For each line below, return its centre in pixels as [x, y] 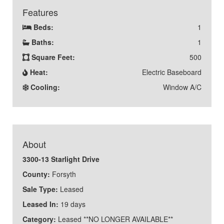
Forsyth [63, 174]
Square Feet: [53, 57]
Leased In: [41, 204]
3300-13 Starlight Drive [61, 159]
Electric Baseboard [172, 72]
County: [36, 174]
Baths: [43, 42]
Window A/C [182, 87]
